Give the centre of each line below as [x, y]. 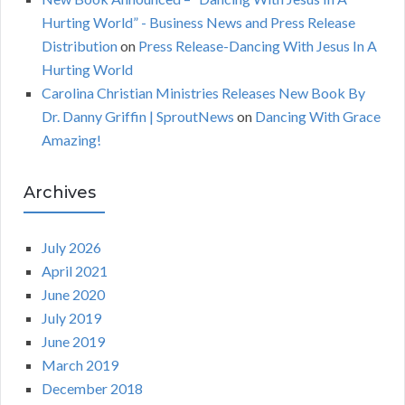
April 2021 [75, 271]
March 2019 [80, 365]
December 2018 [92, 389]
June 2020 [73, 295]
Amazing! [71, 140]
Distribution [80, 46]
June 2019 [73, 342]
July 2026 [71, 248]
